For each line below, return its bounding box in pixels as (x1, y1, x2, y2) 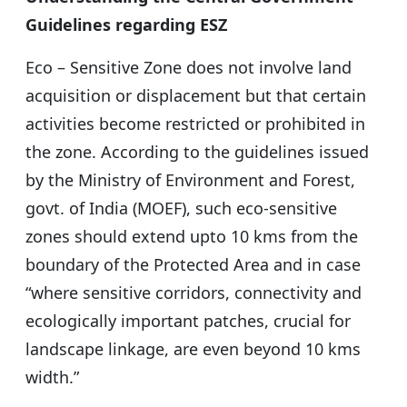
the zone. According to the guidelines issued (25, 141, 369, 164)
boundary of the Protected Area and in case (25, 253, 361, 276)
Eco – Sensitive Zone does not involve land (25, 56, 352, 79)
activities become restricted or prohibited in (25, 113, 365, 135)
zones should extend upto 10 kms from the (25, 225, 358, 248)
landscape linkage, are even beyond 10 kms (25, 338, 361, 361)
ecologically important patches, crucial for (25, 310, 351, 333)
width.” (25, 366, 79, 389)
